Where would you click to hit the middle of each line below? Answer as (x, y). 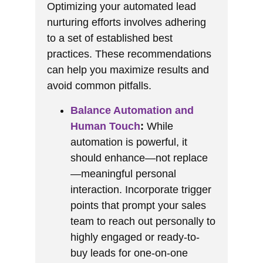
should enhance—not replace (139, 158)
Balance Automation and (132, 110)
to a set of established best (110, 38)
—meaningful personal (123, 173)
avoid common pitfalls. (99, 86)
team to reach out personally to (143, 221)
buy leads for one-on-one (129, 253)
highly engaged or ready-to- (135, 237)
